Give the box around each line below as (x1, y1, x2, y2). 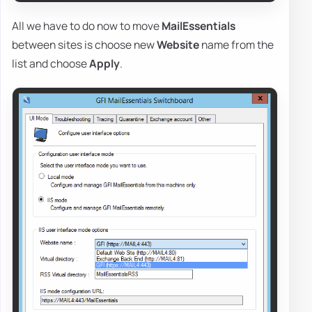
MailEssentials (162, 17, 235, 33)
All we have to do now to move (12, 17, 162, 33)
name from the (199, 36, 274, 52)
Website (157, 36, 199, 52)
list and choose (12, 55, 89, 71)
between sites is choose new (12, 36, 157, 52)
